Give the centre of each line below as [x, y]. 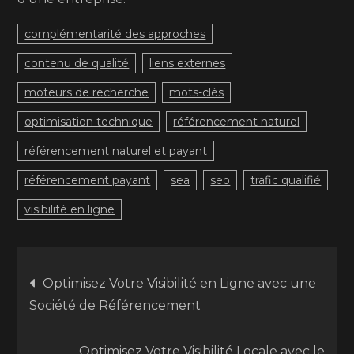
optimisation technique [89, 122]
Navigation [110, 279]
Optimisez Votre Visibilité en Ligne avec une [180, 283]
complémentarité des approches [115, 34]
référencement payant [88, 180]
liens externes [188, 63]
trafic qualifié [286, 180]
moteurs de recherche [87, 92]
